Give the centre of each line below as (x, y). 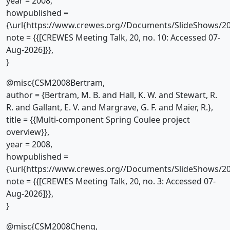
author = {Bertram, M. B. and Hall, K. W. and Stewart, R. (112, 95)
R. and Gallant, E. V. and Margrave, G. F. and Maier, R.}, (110, 107)
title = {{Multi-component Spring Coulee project (98, 120)
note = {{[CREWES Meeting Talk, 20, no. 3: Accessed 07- (111, 181)
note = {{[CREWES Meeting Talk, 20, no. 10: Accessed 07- (113, 37)
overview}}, (28, 132)
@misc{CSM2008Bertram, (55, 83)
